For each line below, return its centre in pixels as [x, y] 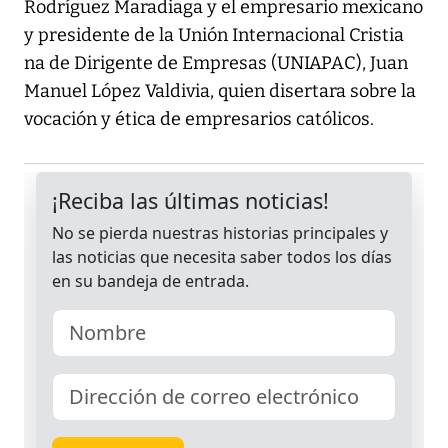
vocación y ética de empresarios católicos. [199, 119]
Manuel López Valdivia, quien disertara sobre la [220, 91]
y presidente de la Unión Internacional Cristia [214, 35]
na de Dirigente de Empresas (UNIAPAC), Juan [216, 63]
